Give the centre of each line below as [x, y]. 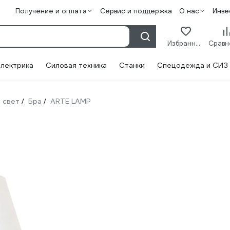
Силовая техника [76, 65]
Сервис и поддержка [136, 11]
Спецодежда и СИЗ [193, 65]
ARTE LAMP [71, 101]
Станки [132, 65]
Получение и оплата [51, 11]
